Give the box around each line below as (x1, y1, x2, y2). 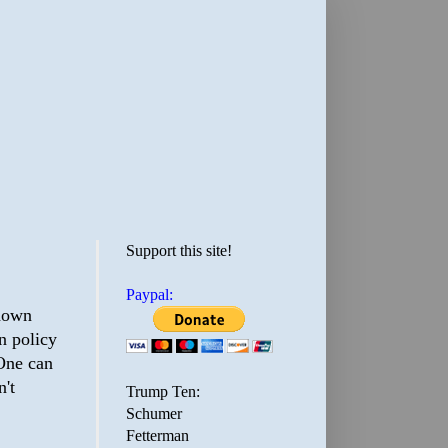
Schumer (126, 405, 182, 422)
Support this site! (126, 242, 232, 259)
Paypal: (126, 286, 173, 303)
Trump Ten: (126, 383, 200, 400)
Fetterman (126, 427, 189, 444)
